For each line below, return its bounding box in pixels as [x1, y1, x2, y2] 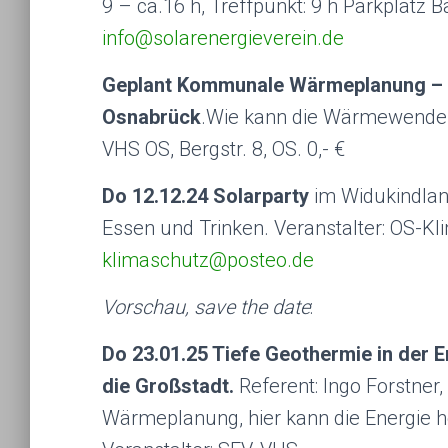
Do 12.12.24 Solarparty [102, 184, 314, 208]
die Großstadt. [102, 374, 239, 398]
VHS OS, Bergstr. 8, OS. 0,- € [102, 137, 345, 161]
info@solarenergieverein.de [102, 26, 344, 50]
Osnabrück [102, 105, 201, 129]
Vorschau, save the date [102, 295, 310, 319]
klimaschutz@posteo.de [102, 248, 314, 272]
